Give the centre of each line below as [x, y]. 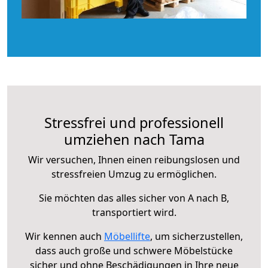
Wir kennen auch [65, 236]
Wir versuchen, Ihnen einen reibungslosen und [134, 159]
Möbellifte [127, 236]
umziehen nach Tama [134, 139]
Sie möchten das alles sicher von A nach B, [134, 198]
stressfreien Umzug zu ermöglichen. [134, 174]
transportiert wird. [134, 212]
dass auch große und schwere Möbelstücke [134, 250]
